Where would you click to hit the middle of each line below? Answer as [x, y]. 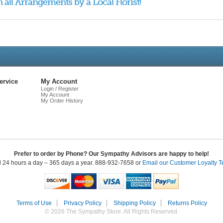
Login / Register [60, 89]
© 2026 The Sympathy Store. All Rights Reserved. [111, 212]
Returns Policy [187, 203]
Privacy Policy [82, 203]
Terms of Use [34, 203]
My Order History [62, 101]
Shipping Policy [134, 203]
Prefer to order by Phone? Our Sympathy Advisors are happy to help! [111, 154]
